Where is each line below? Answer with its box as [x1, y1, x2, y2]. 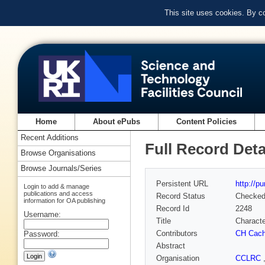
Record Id [156, 204, 189, 214]
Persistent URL [156, 179, 208, 189]
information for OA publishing [24, 196, 105, 204]
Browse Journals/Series [21, 164, 102, 173]
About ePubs [93, 117, 141, 127]
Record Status [156, 192, 205, 201]
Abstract [156, 241, 185, 251]
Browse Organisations [21, 148, 96, 158]
